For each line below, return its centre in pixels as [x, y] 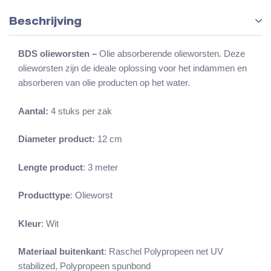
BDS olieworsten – [59, 54]
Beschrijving [45, 21]
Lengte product [51, 167]
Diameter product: [57, 139]
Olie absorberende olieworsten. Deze [172, 54]
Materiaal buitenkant [61, 252]
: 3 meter [100, 167]
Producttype [44, 195]
